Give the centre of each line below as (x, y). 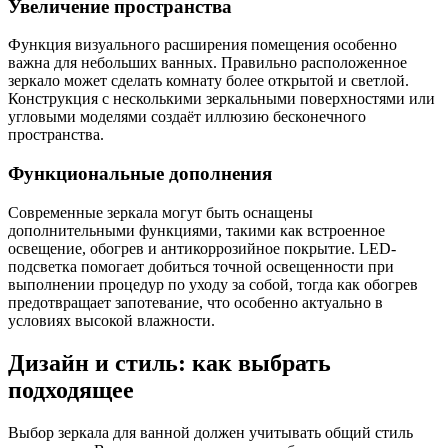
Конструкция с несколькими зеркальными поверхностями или (221, 99)
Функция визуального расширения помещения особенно (202, 45)
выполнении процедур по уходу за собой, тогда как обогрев (213, 284)
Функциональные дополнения (140, 174)
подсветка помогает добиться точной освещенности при (201, 266)
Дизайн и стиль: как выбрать (169, 362)
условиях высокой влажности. (111, 320)
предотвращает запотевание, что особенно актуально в (195, 302)
